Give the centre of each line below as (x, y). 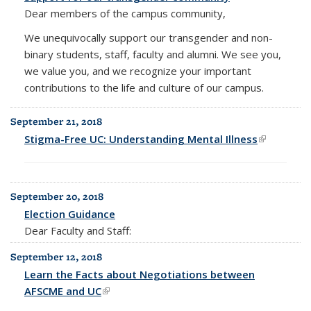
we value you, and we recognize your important (138, 70)
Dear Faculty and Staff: (78, 230)
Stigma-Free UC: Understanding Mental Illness (141, 138)
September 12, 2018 (56, 257)
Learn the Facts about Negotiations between (140, 274)
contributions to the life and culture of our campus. (144, 87)
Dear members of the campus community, (125, 13)
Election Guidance (70, 213)
